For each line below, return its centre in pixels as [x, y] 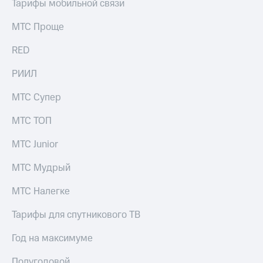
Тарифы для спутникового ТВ [76, 215]
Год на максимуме [52, 239]
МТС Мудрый [41, 168]
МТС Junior [35, 145]
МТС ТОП [32, 121]
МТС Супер [36, 98]
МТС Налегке [41, 192]
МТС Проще [38, 27]
